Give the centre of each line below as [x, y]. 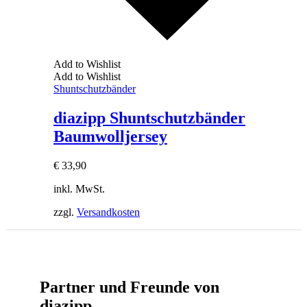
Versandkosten [108, 212]
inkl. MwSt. [79, 188]
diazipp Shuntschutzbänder [149, 118]
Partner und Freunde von [130, 287]
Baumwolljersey [110, 136]
